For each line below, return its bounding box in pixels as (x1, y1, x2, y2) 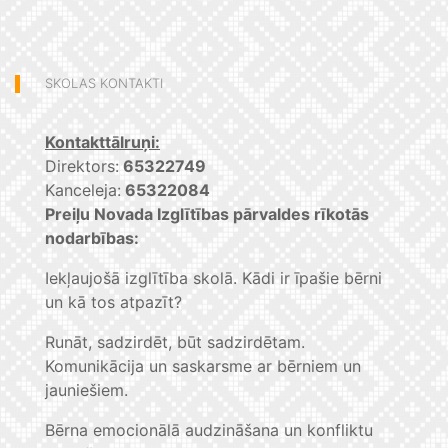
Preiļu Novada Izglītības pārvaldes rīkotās (45, 204, 369, 225)
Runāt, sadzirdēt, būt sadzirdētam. (45, 332, 305, 353)
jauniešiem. (45, 380, 128, 401)
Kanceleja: (45, 180, 121, 201)
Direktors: (45, 156, 119, 177)
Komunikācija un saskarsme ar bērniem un (45, 356, 361, 377)
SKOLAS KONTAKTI (45, 75, 163, 92)
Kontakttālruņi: (45, 132, 160, 153)
